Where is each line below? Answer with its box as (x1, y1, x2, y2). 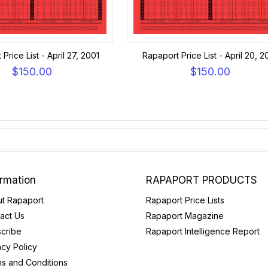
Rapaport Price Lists (146, 195, 224, 205)
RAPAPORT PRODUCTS (146, 174, 257, 186)
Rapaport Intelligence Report (146, 226, 260, 236)
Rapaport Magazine (146, 211, 224, 221)
